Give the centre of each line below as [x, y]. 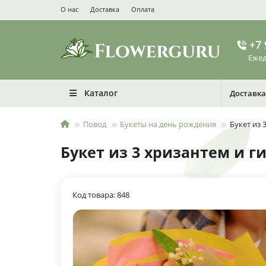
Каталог [101, 93]
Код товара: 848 [101, 195]
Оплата [143, 9]
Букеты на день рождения [168, 124]
